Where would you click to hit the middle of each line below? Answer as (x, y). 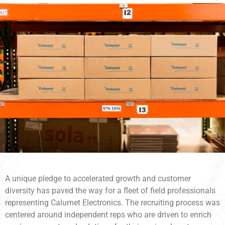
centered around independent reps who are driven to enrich (108, 215)
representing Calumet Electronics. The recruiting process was (113, 203)
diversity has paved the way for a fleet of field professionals (110, 191)
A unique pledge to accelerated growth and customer (98, 179)
